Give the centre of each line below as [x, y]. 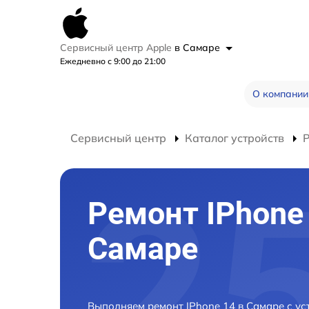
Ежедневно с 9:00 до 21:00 [113, 61]
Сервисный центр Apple [117, 48]
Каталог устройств [235, 138]
